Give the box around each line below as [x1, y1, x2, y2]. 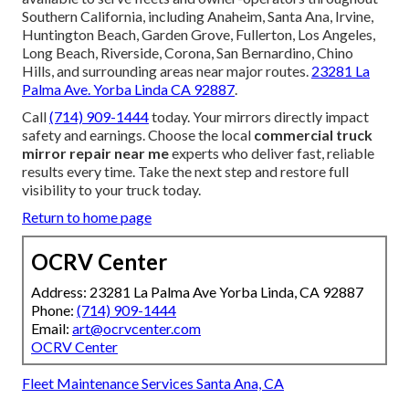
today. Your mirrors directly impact [149, 108, 369, 126]
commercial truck [254, 126, 372, 144]
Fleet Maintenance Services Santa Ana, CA [22, 374, 284, 393]
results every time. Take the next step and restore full [22, 163, 349, 181]
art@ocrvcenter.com [72, 320, 201, 338]
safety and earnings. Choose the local [22, 126, 254, 144]
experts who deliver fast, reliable [169, 144, 374, 163]
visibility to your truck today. [22, 181, 201, 199]
